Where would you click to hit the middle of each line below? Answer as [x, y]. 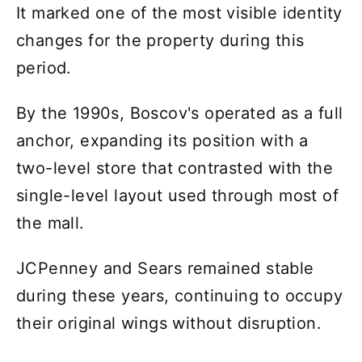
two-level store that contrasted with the [175, 168]
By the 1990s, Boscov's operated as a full [180, 114]
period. [44, 68]
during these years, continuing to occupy [179, 296]
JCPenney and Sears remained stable [165, 269]
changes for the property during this [160, 41]
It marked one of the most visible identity [179, 13]
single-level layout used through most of [177, 196]
